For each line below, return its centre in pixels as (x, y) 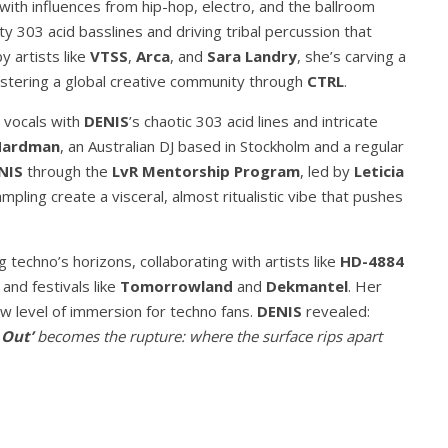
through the (67, 171)
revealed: (336, 311)
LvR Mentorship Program (206, 171)
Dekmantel (307, 286)
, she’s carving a (351, 56)
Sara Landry (252, 56)
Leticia (379, 171)
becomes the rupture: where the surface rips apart (207, 336)
